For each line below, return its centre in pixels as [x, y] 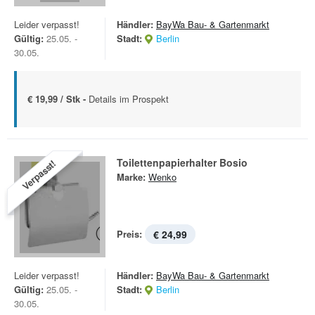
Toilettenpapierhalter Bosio [182, 162]
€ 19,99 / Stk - [58, 99]
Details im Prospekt [129, 99]
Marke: [131, 177]
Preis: [129, 234]
